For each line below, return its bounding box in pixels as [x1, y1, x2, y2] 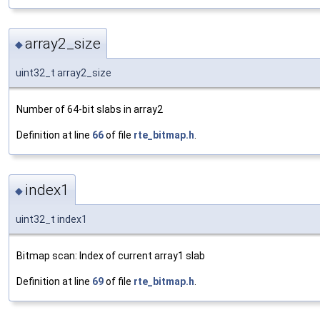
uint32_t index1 [16, 214, 87, 226]
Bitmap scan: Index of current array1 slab [16, 250, 205, 262]
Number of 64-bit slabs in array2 [16, 104, 163, 116]
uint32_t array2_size [16, 67, 111, 79]
